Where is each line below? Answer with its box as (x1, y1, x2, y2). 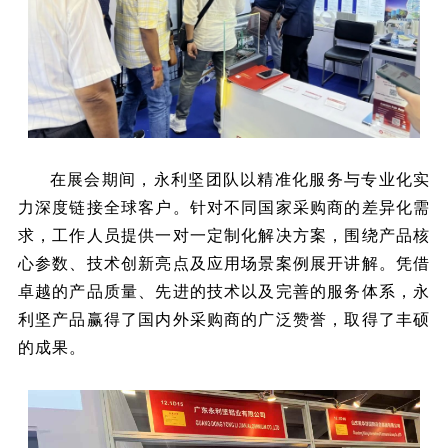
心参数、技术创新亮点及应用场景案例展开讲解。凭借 (17, 254, 431, 272)
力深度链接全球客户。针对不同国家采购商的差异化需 (17, 198, 431, 216)
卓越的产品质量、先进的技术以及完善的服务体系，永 (17, 282, 431, 300)
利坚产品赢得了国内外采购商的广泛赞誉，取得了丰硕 (17, 310, 431, 328)
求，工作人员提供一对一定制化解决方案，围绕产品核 (17, 226, 431, 244)
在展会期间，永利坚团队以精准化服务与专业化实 (49, 170, 431, 188)
